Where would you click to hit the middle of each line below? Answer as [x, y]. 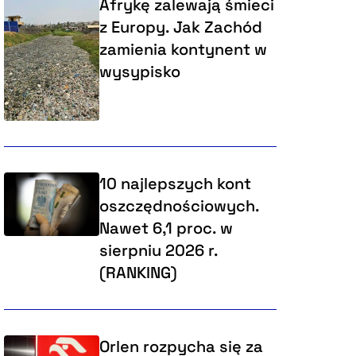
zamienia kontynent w [183, 50]
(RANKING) [138, 273]
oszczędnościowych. [179, 206]
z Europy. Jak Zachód [180, 27]
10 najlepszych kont [175, 184]
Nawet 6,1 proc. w [166, 228]
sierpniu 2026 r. [158, 251]
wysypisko [139, 72]
